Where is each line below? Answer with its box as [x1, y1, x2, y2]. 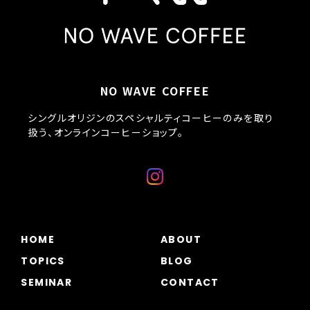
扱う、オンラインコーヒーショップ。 [28, 125, 184, 139]
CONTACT [161, 275, 219, 289]
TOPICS [21, 253, 65, 268]
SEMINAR [21, 275, 73, 289]
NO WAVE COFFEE [100, 82, 210, 99]
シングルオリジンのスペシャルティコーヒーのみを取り [28, 110, 274, 125]
